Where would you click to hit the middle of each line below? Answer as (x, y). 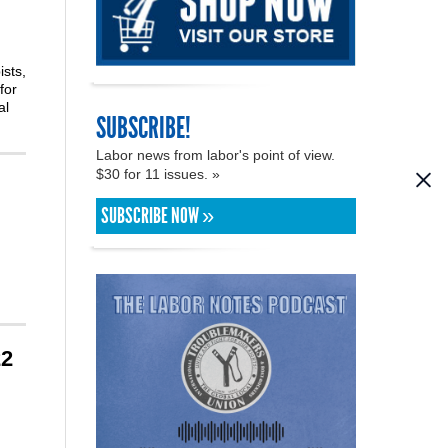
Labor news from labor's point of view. (215, 154)
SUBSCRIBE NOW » (157, 215)
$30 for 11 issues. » (160, 173)
